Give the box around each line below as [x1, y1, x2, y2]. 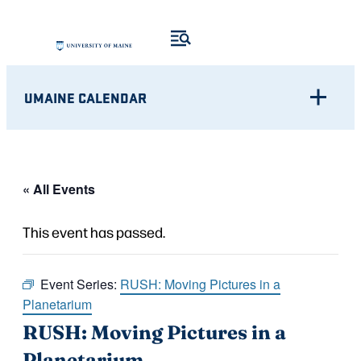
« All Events [23, 179, 95, 198]
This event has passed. [23, 222, 165, 241]
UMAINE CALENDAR [24, 87, 147, 107]
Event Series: [40, 274, 120, 293]
